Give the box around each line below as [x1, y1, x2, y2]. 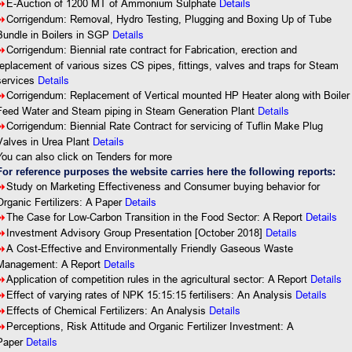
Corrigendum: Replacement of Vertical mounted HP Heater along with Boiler [6, 89, 350, 101]
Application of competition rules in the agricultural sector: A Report [6, 273, 311, 285]
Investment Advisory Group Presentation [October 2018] [6, 226, 266, 239]
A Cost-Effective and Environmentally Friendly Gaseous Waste [6, 242, 294, 255]
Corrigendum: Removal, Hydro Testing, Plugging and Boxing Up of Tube [6, 13, 332, 25]
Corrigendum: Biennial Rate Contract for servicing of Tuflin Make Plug [6, 119, 324, 132]
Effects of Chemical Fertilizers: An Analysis [6, 304, 207, 317]
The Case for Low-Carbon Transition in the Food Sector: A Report [6, 211, 306, 223]
